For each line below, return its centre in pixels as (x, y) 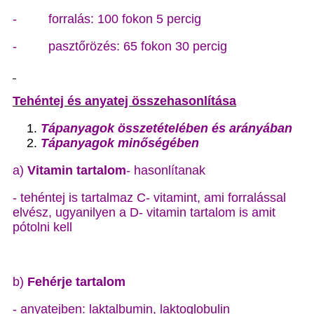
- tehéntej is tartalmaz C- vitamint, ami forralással (149, 198)
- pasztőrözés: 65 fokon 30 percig (120, 46)
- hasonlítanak (166, 170)
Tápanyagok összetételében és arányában (166, 128)
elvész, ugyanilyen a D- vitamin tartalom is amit (144, 212)
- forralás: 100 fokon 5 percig (107, 19)
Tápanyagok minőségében (120, 143)
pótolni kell (42, 227)
